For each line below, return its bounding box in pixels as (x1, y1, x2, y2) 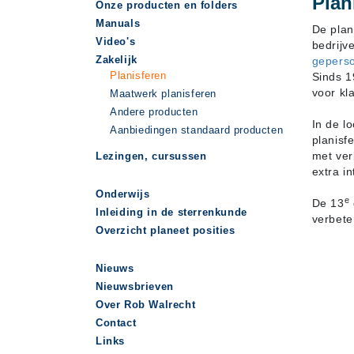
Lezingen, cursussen (96, 150, 207, 162)
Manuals (96, 17, 141, 29)
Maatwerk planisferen (110, 88, 217, 100)
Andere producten (110, 106, 198, 118)
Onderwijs (96, 188, 150, 200)
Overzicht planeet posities (96, 224, 235, 236)
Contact (96, 317, 137, 329)
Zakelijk (96, 54, 137, 66)
